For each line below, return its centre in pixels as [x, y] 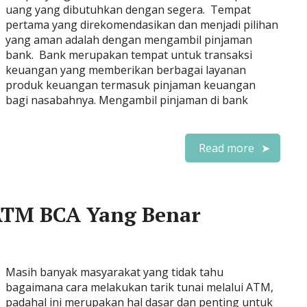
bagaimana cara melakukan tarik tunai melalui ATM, [139, 287]
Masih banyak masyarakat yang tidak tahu [114, 272]
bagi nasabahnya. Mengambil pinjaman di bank [127, 100]
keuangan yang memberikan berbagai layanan [126, 70]
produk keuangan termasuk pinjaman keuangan [131, 85]
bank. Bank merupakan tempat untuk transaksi [129, 55]
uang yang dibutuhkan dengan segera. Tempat [128, 10]
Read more [226, 148]
